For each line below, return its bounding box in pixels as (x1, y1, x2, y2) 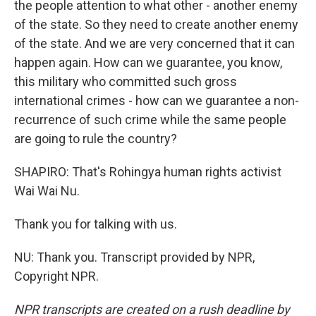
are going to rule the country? (14, 131, 177, 146)
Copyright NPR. (14, 269, 99, 284)
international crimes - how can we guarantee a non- (14, 93, 299, 108)
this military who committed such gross (14, 74, 237, 89)
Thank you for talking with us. (14, 217, 177, 231)
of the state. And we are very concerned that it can (14, 36, 295, 51)
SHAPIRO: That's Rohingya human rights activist (14, 164, 281, 179)
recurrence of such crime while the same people (14, 112, 286, 127)
